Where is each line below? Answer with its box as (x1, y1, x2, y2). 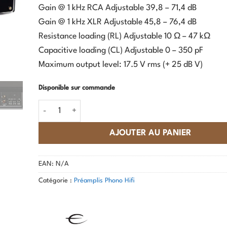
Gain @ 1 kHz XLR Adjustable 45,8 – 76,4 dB (39, 18, 197, 27)
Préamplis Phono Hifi (74, 177, 135, 184)
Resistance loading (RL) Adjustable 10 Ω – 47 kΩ (39, 32, 210, 41)
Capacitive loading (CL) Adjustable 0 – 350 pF (39, 47, 203, 55)
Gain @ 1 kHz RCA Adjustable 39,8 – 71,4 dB (39, 4, 197, 13)
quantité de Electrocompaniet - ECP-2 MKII (38, 102, 181, 109)
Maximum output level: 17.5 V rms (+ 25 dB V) (39, 61, 203, 69)
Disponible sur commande (39, 85, 115, 92)
